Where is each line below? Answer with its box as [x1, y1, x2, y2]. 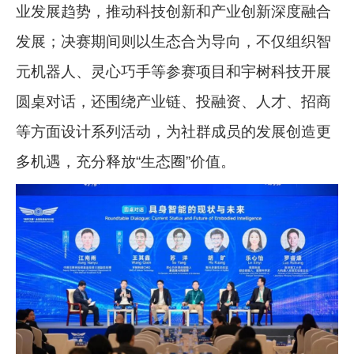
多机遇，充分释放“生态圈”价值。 [16, 153, 236, 170]
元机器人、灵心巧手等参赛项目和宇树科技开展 [16, 62, 332, 80]
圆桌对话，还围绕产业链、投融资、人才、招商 [16, 92, 332, 110]
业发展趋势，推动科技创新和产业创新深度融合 [16, 2, 332, 20]
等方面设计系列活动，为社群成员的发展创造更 [16, 122, 332, 140]
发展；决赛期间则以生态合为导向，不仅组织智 [16, 32, 332, 50]
